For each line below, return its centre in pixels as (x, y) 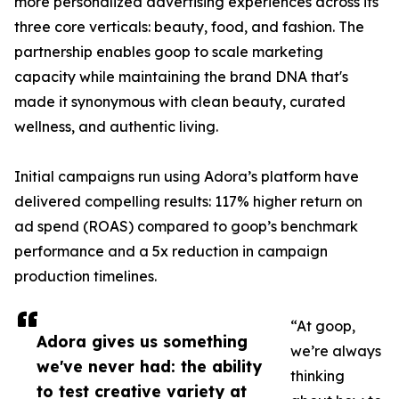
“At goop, (323, 326)
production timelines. (85, 277)
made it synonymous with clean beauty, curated (180, 102)
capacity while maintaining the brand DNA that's (181, 77)
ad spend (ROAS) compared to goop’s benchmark (186, 227)
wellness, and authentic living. (116, 127)
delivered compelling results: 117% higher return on (188, 202)
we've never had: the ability (149, 366)
